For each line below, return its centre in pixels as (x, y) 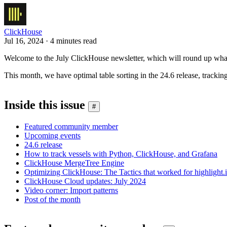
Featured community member (71, 126)
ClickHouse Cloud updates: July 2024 (85, 181)
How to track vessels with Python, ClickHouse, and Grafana (121, 154)
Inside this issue (45, 105)
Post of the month (52, 199)
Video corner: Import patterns (71, 190)
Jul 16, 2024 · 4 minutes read (50, 41)
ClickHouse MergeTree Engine (74, 163)
